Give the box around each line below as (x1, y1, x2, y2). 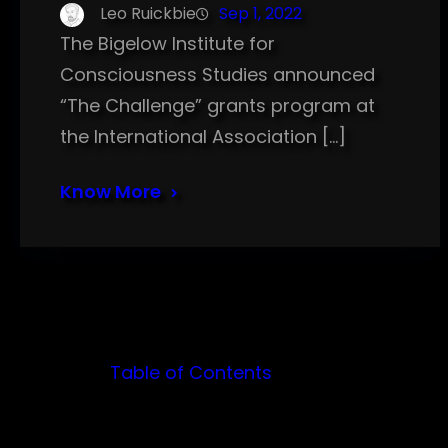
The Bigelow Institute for (60, 31, 275, 57)
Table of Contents (110, 360, 272, 386)
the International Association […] (60, 124, 346, 150)
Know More (60, 179, 161, 205)
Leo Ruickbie (100, 2, 196, 26)
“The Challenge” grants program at (60, 93, 375, 119)
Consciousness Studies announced (60, 62, 375, 88)
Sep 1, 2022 (219, 2, 302, 26)
